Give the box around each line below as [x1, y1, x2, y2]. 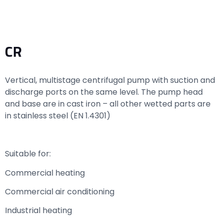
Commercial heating [5, 167, 85, 179]
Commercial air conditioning [5, 185, 114, 197]
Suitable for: [5, 148, 51, 160]
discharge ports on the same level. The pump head [5, 86, 203, 98]
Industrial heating [5, 205, 72, 217]
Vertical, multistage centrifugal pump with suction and [5, 74, 215, 86]
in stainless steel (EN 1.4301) [5, 110, 110, 122]
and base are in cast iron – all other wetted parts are [5, 98, 211, 110]
